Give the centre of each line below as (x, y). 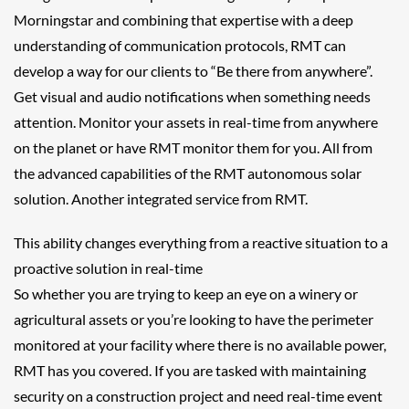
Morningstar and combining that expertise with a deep (184, 20)
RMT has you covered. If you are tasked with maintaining (190, 370)
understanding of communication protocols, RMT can (180, 45)
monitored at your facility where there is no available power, (200, 345)
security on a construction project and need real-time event (198, 396)
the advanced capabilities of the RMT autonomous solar (188, 173)
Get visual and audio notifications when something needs (192, 96)
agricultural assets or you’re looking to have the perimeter (194, 319)
